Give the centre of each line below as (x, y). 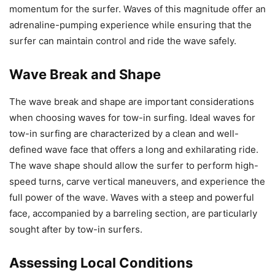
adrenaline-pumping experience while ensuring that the (130, 25)
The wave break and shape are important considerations (132, 102)
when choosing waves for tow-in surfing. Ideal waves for (132, 118)
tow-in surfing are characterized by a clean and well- (124, 134)
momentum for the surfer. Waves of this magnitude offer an (137, 9)
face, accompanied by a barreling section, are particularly (133, 214)
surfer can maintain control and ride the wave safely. (123, 41)
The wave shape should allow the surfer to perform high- (134, 166)
